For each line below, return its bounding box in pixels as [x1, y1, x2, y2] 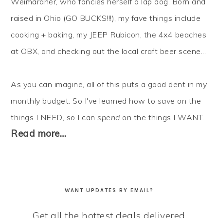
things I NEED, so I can [11, 112, 98, 123]
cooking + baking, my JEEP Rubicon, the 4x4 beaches [11, 30, 207, 40]
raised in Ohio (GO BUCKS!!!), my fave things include [11, 13, 201, 23]
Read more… [11, 127, 67, 140]
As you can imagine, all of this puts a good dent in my [11, 79, 207, 90]
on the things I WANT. [120, 112, 204, 123]
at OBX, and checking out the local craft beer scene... [11, 46, 206, 56]
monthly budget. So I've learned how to [11, 96, 158, 106]
